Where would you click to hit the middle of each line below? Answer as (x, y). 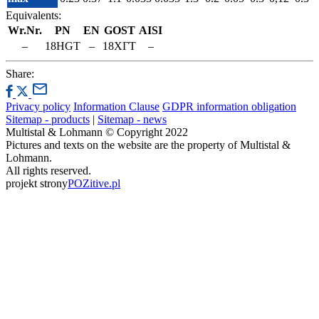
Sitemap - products (48, 120)
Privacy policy (38, 107)
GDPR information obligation (229, 107)
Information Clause (116, 107)
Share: (20, 74)
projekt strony (37, 184)
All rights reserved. (48, 171)
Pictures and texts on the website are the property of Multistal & (148, 145)
